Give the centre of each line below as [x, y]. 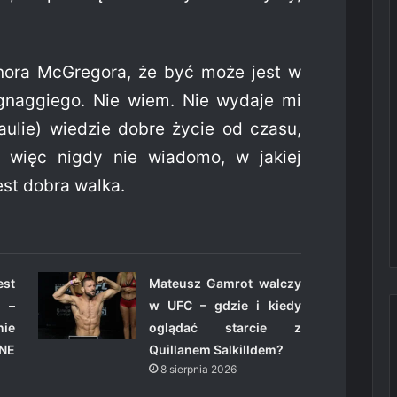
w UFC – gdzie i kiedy [225, 306]
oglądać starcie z [225, 328]
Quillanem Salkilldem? [216, 350]
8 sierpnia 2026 [198, 370]
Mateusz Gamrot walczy [225, 284]
